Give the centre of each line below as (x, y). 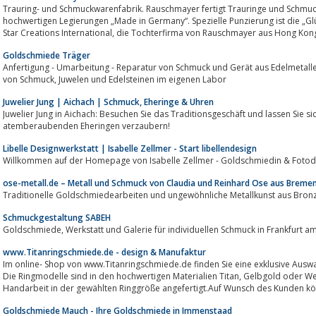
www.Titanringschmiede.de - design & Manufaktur (104, 252)
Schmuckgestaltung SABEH (57, 217)
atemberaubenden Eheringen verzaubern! (86, 126)
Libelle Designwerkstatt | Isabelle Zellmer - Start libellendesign (130, 148)
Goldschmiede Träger (47, 55)
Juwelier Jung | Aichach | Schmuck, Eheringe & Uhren (108, 102)
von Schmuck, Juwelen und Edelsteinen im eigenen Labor (142, 79)
